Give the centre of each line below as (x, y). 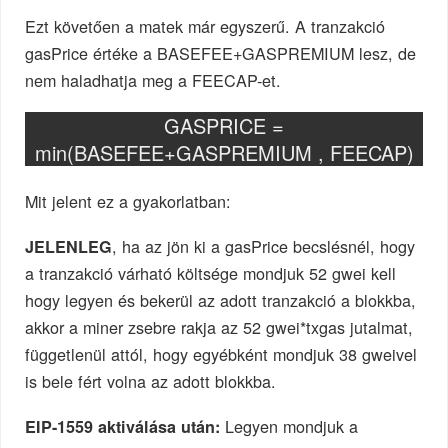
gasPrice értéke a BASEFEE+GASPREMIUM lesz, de (221, 53)
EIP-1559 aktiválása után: (123, 426)
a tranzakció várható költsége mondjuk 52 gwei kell (211, 273)
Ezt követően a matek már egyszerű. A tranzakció (205, 26)
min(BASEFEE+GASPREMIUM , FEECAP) (224, 153)
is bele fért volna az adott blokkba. (151, 381)
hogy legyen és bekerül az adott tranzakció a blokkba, (221, 300)
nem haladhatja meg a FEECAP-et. (153, 80)
